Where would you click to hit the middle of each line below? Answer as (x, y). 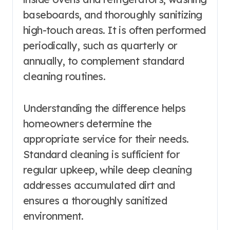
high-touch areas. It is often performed (114, 30)
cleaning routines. (64, 76)
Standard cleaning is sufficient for (101, 154)
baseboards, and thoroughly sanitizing (113, 14)
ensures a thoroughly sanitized (95, 200)
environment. (53, 216)
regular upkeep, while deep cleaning (107, 169)
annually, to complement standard (104, 61)
